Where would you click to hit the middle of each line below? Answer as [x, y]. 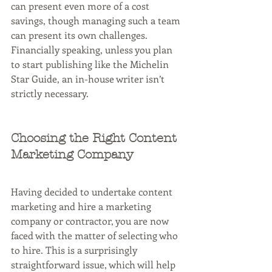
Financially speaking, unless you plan [93, 50]
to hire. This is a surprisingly [75, 250]
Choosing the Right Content [96, 138]
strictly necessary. [50, 93]
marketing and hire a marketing [82, 206]
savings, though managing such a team [97, 21]
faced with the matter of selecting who [96, 236]
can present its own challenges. [80, 35]
